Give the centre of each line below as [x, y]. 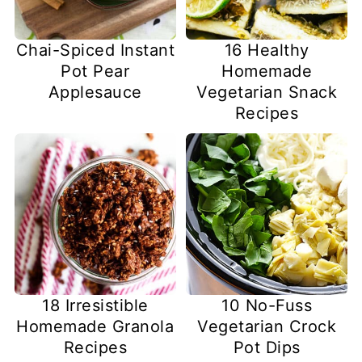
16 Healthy [267, 50]
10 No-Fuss [267, 306]
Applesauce [95, 92]
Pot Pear [95, 71]
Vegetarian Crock [267, 327]
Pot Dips [267, 348]
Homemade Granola [95, 327]
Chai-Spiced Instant [95, 50]
